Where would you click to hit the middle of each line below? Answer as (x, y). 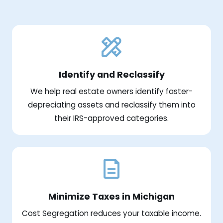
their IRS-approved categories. (111, 118)
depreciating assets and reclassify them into (111, 105)
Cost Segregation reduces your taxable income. (111, 213)
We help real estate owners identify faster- (111, 91)
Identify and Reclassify (111, 74)
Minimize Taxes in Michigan (111, 196)
